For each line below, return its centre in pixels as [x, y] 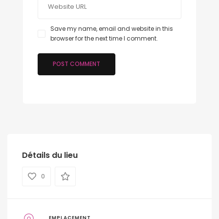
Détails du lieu [50, 155]
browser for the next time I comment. [104, 38]
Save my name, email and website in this [112, 28]
